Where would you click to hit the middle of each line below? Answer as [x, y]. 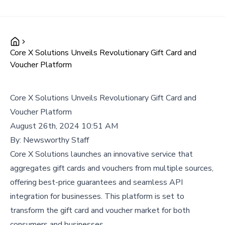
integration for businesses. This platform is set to [97, 196]
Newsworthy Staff [56, 140]
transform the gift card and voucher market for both [100, 210]
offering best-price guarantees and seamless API [96, 182]
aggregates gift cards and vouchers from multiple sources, [112, 168]
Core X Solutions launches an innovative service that [101, 154]
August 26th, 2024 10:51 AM [64, 126]
